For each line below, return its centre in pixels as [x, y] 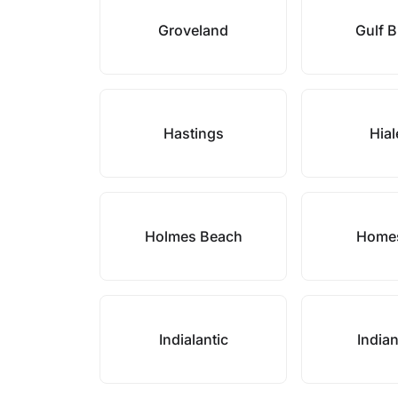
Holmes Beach [193, 236]
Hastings [193, 133]
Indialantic [193, 339]
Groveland [194, 30]
